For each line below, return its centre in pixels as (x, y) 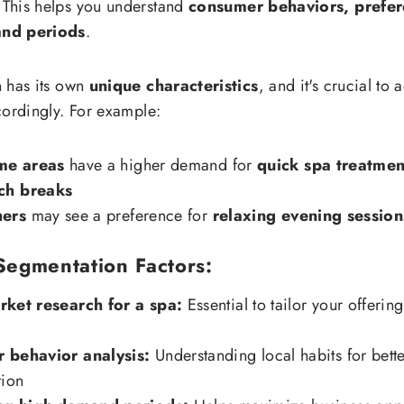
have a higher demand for (161, 165)
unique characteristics (174, 86)
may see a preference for (119, 216)
